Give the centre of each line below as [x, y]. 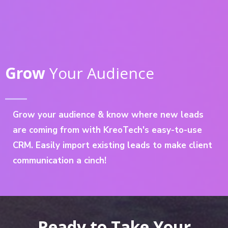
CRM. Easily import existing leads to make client [112, 145]
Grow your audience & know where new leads [108, 115]
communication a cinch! [60, 160]
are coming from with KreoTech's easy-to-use [107, 130]
